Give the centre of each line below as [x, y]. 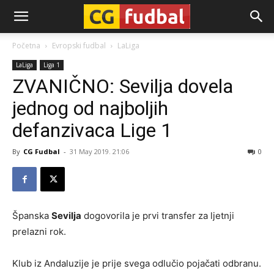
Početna [26, 46]
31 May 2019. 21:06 [99, 151]
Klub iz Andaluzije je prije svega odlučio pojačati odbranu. [137, 263]
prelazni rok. [39, 231]
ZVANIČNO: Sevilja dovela [123, 86]
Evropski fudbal [79, 46]
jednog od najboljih [90, 108]
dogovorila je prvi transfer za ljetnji [158, 216]
